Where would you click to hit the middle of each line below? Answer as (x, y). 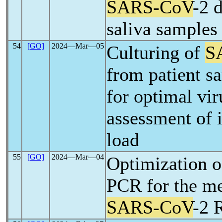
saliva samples (162, 29)
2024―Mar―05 (78, 46)
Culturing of (156, 53)
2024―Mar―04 (78, 157)
